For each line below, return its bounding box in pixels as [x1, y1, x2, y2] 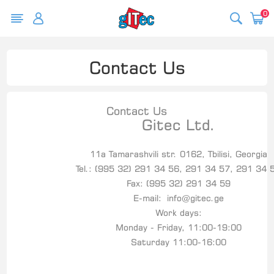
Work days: [155, 207, 202, 218]
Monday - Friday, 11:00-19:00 [115, 222, 242, 232]
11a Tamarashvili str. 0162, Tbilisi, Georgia [89, 149, 267, 159]
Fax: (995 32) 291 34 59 [126, 178, 231, 188]
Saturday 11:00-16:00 [130, 237, 226, 247]
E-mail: [133, 193, 167, 203]
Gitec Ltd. [141, 116, 215, 134]
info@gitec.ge [166, 193, 224, 203]
